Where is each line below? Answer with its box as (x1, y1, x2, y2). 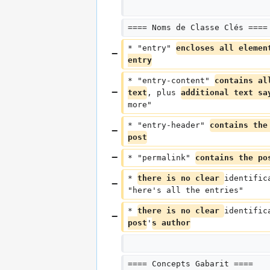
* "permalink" (127, 153, 195, 163)
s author (151, 218, 190, 228)
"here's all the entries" (127, 186, 243, 195)
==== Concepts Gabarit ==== (127, 259, 253, 269)
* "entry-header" (127, 121, 210, 130)
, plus (146, 88, 181, 98)
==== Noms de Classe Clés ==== (127, 23, 268, 33)
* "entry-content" (127, 76, 215, 86)
